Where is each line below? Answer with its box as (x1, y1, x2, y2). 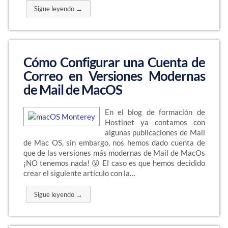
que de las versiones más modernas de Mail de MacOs (23, 148, 205, 157)
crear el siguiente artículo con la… (23, 168, 135, 178)
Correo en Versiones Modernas (23, 68, 205, 84)
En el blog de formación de (104, 107, 205, 117)
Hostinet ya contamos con (104, 118, 205, 127)
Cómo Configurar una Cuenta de (23, 54, 205, 70)
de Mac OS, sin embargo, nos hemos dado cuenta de (23, 138, 205, 147)
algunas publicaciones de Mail (104, 128, 205, 137)
